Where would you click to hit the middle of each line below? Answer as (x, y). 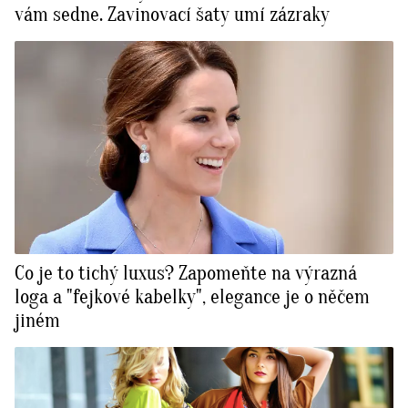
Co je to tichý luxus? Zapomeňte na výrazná (186, 274)
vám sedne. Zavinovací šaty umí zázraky (172, 15)
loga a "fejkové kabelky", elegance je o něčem (192, 297)
